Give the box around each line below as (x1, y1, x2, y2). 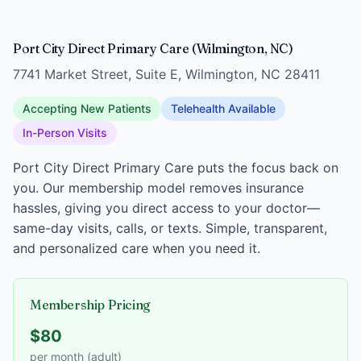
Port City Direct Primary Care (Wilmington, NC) (13, 40, 293, 56)
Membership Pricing (30, 297, 151, 313)
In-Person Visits (23, 126, 107, 139)
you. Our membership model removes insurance (13, 180, 304, 196)
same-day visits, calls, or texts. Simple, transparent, (13, 220, 327, 236)
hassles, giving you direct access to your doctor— (13, 200, 320, 216)
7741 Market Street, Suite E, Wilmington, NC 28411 (13, 66, 320, 82)
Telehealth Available (171, 102, 276, 115)
